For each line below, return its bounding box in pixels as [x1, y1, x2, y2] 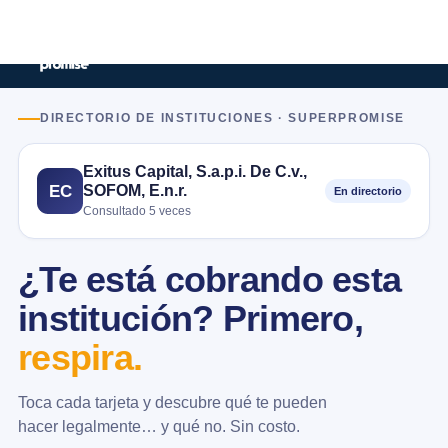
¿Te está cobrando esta [18, 260, 402, 300]
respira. [18, 338, 143, 378]
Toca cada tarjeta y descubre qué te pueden [18, 393, 327, 411]
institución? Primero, [18, 299, 363, 339]
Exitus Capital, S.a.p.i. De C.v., [83, 162, 307, 180]
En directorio [334, 185, 402, 197]
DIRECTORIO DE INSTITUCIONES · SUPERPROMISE [40, 112, 405, 124]
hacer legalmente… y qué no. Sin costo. [18, 417, 300, 435]
